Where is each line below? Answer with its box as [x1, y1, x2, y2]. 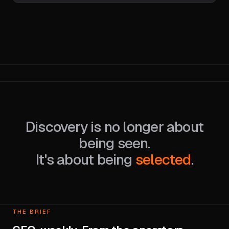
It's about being [36, 150, 135, 169]
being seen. [79, 134, 150, 152]
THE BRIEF [12, 208, 51, 215]
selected [135, 150, 191, 169]
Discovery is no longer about [25, 118, 204, 136]
